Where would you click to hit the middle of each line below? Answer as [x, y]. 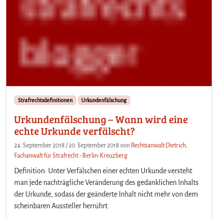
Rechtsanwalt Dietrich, [159, 145]
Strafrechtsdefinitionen [45, 100]
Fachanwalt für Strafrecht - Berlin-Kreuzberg [71, 155]
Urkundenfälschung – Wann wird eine [101, 119]
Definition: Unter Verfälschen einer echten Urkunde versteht [103, 171]
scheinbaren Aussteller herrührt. [62, 206]
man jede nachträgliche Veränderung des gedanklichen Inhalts [106, 182]
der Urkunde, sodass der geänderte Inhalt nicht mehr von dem [106, 194]
